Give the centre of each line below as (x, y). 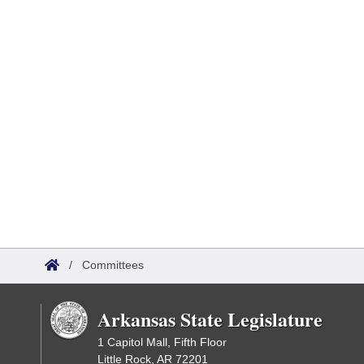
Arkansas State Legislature (210, 319)
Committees (113, 265)
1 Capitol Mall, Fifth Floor (162, 342)
